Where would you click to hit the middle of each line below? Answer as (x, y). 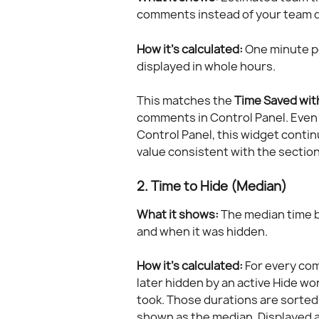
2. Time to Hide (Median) (212, 186)
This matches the (185, 101)
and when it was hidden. (202, 231)
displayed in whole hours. (206, 66)
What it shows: (178, 214)
